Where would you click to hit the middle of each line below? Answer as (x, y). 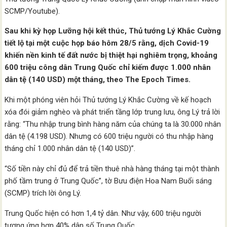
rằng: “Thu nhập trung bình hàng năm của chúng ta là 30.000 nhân (113, 124)
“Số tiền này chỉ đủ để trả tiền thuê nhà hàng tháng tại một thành (112, 169)
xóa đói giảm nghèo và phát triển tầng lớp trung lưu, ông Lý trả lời (112, 112)
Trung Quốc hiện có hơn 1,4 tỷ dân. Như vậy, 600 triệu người (103, 213)
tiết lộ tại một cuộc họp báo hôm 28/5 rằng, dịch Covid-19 (107, 43)
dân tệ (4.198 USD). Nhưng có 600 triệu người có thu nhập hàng (109, 136)
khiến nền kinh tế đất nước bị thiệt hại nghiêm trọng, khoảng (111, 55)
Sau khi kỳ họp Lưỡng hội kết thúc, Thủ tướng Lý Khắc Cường (113, 31)
